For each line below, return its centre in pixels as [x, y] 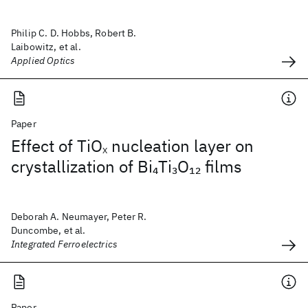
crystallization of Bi [82, 166]
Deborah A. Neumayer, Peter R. [79, 217]
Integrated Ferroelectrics [64, 244]
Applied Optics [43, 60]
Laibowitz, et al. [46, 47]
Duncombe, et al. [48, 230]
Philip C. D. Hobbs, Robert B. [74, 33]
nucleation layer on [180, 146]
